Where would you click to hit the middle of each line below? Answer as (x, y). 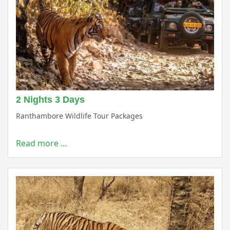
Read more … (42, 143)
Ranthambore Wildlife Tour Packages (79, 116)
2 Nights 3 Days (50, 100)
